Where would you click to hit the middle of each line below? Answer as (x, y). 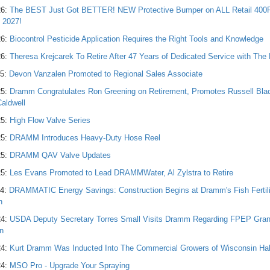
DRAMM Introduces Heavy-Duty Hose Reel (85, 138)
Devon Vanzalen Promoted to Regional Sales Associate (106, 74)
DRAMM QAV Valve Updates (60, 155)
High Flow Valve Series (50, 120)
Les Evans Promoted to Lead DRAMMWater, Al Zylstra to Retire (121, 173)
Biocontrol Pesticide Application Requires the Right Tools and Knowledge (137, 39)
